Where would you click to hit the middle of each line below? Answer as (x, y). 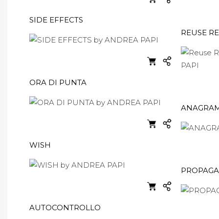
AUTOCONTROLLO (65, 208)
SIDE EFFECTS (56, 20)
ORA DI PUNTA (58, 82)
